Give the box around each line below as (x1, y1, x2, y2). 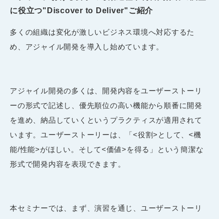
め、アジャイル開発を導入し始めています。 (10, 42, 164, 51)
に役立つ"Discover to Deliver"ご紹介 (10, 6, 153, 15)
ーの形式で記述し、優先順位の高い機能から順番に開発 (10, 101, 202, 109)
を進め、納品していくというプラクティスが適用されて (10, 115, 202, 124)
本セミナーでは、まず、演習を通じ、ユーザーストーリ (10, 203, 202, 212)
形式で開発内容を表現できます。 (10, 159, 126, 168)
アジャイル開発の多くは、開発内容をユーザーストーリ (10, 86, 202, 95)
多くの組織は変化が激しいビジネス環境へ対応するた (10, 27, 195, 36)
